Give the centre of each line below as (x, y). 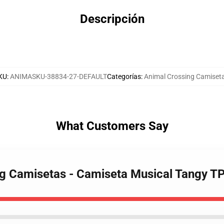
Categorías (124, 76)
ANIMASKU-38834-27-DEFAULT (58, 76)
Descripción (112, 19)
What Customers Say (112, 126)
